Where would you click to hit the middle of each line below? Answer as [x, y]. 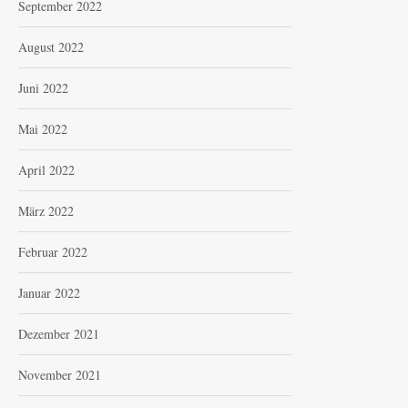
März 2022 [46, 210]
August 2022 [51, 46]
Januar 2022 [49, 292]
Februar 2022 [53, 251]
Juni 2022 [43, 87]
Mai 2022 [43, 128]
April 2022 [46, 169]
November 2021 [60, 374]
